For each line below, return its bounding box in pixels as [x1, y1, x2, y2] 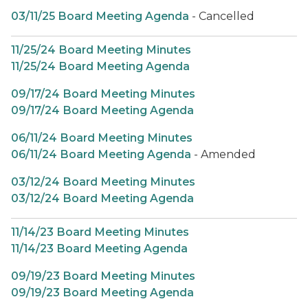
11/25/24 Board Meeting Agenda [11, 60, 190, 73]
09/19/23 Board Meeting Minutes [11, 269, 195, 283]
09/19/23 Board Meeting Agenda [11, 286, 194, 299]
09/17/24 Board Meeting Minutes [11, 87, 195, 100]
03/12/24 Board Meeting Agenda [11, 192, 194, 205]
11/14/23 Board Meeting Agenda [11, 242, 188, 255]
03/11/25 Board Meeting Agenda [11, 10, 189, 23]
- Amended [191, 148, 256, 161]
